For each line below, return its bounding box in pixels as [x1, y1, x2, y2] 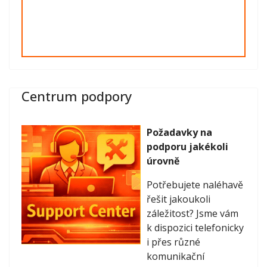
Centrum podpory [21, 86, 132, 105]
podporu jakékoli [147, 139, 228, 153]
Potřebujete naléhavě [147, 178, 243, 191]
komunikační [147, 249, 204, 263]
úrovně [147, 154, 179, 167]
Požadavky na [147, 125, 212, 139]
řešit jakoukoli [147, 192, 210, 206]
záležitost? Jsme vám [147, 206, 238, 220]
